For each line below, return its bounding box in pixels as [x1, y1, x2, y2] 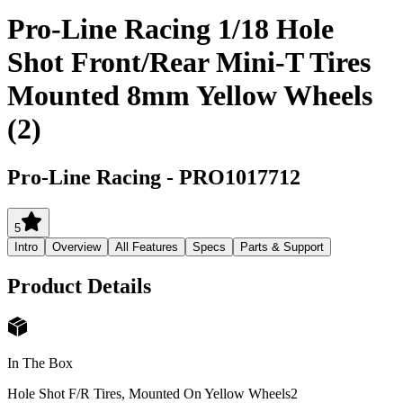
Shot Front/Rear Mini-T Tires [7, 46, 371, 79]
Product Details [7, 273, 151, 298]
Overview [52, 239, 101, 254]
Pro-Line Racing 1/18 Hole [7, 13, 334, 46]
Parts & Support [240, 239, 324, 254]
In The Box [7, 355, 73, 372]
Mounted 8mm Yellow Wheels [7, 79, 372, 112]
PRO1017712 [179, 165, 300, 189]
